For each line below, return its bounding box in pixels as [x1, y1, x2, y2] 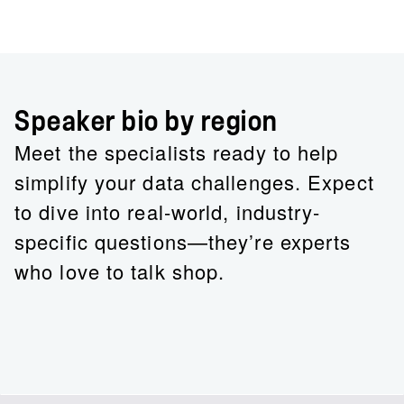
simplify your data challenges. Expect [14, 167, 374, 196]
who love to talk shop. [14, 256, 225, 285]
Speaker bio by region [14, 107, 279, 135]
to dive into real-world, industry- [14, 197, 321, 225]
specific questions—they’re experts [14, 226, 352, 255]
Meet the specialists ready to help [14, 137, 339, 166]
